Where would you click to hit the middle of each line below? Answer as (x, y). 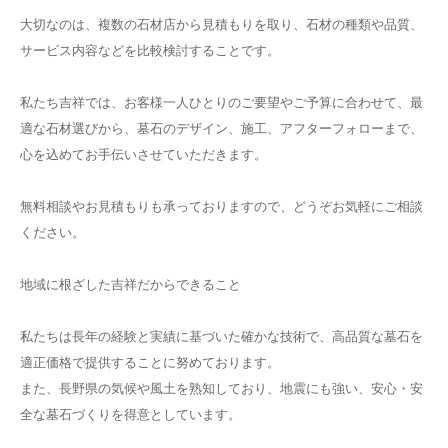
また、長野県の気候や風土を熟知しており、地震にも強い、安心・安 (221, 388)
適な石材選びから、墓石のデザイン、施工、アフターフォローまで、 (221, 128)
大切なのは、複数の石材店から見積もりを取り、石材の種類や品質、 (221, 24)
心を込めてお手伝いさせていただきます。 (143, 154)
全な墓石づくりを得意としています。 (130, 414)
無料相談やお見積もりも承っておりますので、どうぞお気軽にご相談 (221, 206)
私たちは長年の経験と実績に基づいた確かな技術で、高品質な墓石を (221, 336)
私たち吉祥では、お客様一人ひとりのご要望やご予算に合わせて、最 (221, 102)
